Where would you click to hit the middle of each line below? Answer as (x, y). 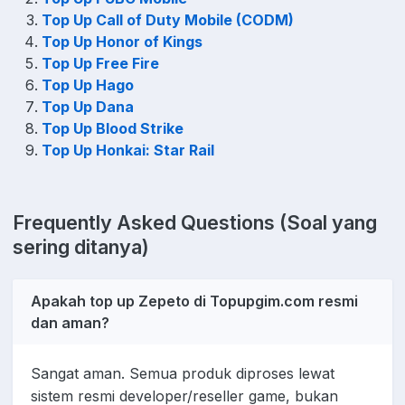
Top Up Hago (89, 85)
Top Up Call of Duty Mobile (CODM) (170, 20)
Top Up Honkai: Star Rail (128, 151)
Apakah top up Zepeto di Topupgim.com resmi (194, 301)
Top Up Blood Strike (114, 129)
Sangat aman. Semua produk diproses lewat (183, 374)
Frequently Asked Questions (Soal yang (195, 223)
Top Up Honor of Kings (124, 42)
